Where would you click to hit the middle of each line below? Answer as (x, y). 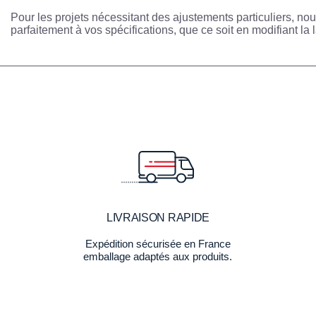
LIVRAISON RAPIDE (158, 218)
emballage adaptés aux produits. (158, 256)
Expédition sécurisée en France (158, 244)
